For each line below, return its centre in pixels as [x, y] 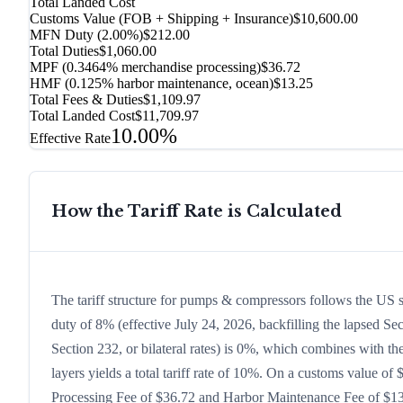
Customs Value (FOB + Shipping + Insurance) [161, 19]
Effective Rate [70, 139]
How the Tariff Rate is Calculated [197, 212]
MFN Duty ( [66, 35]
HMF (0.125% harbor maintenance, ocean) [152, 84]
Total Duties [64, 51]
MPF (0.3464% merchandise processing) [145, 67]
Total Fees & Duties [86, 100]
